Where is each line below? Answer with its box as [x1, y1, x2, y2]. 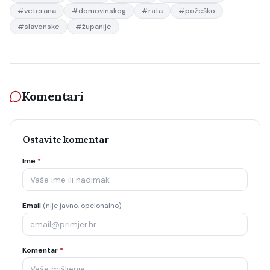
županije [82, 22, 111, 31]
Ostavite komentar [22, 133, 110, 145]
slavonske [24, 22, 60, 31]
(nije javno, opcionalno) [43, 201, 121, 210]
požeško [185, 6, 215, 16]
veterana [24, 6, 56, 16]
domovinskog [78, 6, 126, 16]
